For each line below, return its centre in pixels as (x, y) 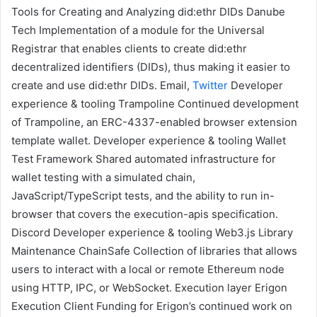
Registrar (34, 49)
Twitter (210, 86)
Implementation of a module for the (127, 30)
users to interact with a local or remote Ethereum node (148, 270)
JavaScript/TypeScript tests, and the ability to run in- (143, 196)
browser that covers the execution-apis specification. (145, 214)
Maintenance (44, 251)
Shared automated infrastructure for (184, 159)
